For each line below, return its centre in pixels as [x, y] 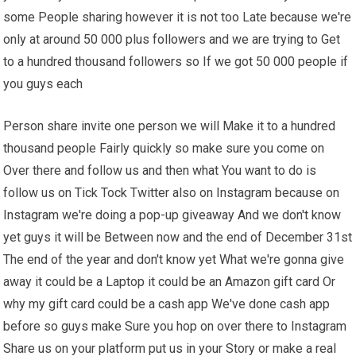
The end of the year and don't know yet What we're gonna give [174, 260]
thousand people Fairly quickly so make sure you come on [164, 149]
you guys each [43, 84]
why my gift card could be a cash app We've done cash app [167, 304]
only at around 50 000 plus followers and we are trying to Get [172, 40]
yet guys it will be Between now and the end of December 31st [178, 238]
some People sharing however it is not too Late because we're [178, 17]
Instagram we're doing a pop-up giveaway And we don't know [172, 215]
